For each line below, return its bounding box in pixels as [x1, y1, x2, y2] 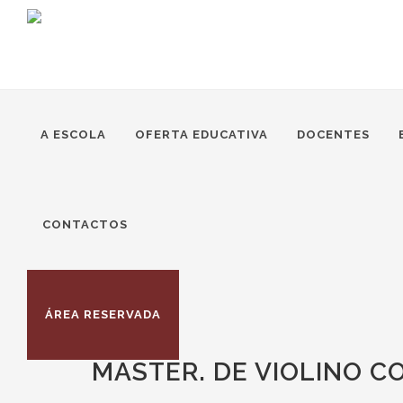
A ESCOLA [40, 128, 106, 141]
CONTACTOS [42, 218, 128, 231]
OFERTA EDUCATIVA [135, 128, 268, 141]
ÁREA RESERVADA [45, 308, 161, 321]
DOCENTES [297, 128, 370, 141]
